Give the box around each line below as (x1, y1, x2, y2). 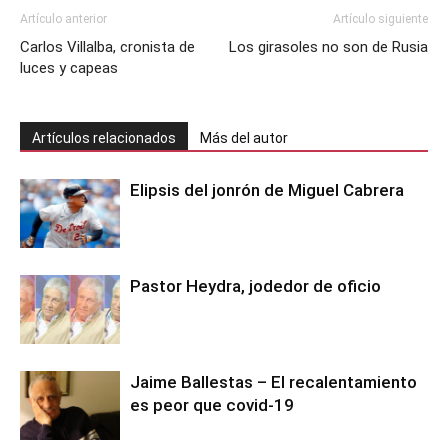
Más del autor (200, 130, 288, 147)
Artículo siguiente (333, 12, 428, 27)
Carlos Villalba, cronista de (20, 38, 195, 57)
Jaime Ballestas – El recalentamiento (130, 372, 417, 393)
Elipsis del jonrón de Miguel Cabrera (130, 180, 404, 201)
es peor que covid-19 (130, 395, 294, 416)
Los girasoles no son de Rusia (229, 38, 428, 57)
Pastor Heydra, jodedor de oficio (130, 276, 381, 297)
